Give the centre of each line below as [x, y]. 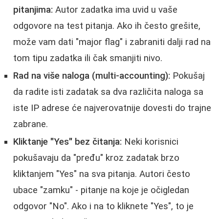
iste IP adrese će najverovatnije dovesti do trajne [112, 108]
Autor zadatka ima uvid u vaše [115, 10]
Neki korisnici [150, 142]
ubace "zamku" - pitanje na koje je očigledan [101, 190]
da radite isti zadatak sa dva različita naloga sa [108, 92]
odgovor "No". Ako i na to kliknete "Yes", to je [103, 206]
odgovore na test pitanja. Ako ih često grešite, [107, 26]
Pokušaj [187, 76]
